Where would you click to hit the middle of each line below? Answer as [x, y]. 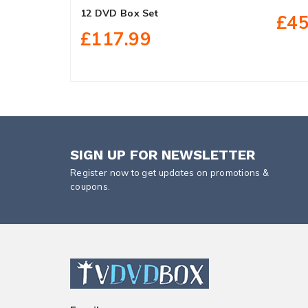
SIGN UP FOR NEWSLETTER [163, 155]
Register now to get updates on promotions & [170, 173]
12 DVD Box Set [119, 13]
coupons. [90, 186]
